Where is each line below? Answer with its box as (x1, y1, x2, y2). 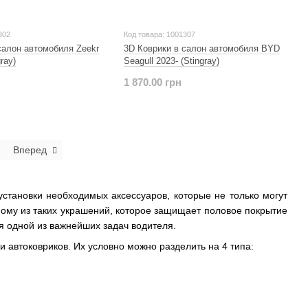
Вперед (12, 144, 47, 155)
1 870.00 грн (123, 76, 181, 88)
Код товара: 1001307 (123, 30, 195, 38)
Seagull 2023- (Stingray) (123, 55, 219, 66)
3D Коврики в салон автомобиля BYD (123, 43, 280, 54)
